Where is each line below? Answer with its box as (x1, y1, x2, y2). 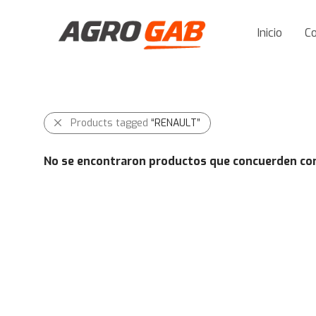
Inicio (257, 25, 282, 41)
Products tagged (71, 116, 151, 130)
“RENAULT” (151, 116, 200, 130)
